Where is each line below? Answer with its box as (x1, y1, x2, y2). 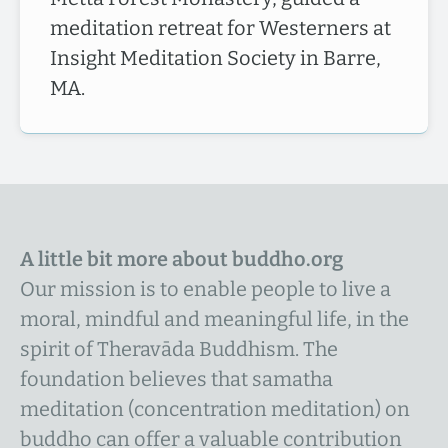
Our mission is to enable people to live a (20, 277, 391, 301)
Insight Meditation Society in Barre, (50, 46, 381, 70)
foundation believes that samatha (20, 367, 333, 391)
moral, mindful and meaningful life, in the (20, 307, 409, 331)
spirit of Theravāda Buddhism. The (20, 337, 338, 361)
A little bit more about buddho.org (20, 247, 343, 271)
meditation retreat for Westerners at (50, 16, 391, 40)
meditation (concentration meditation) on (20, 397, 410, 421)
